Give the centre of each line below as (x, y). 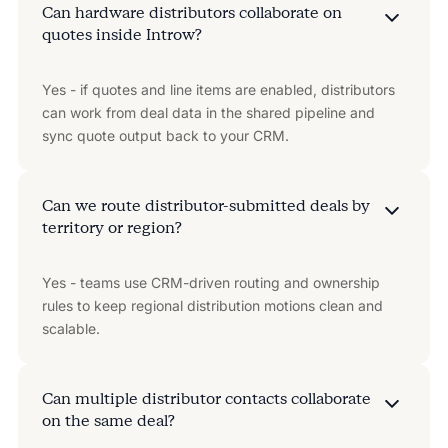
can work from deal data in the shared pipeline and (208, 112)
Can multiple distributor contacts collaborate (206, 398)
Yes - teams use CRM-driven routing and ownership (210, 282)
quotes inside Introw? (121, 34)
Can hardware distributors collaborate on (191, 12)
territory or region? (111, 227)
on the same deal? (108, 420)
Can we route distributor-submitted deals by (205, 205)
